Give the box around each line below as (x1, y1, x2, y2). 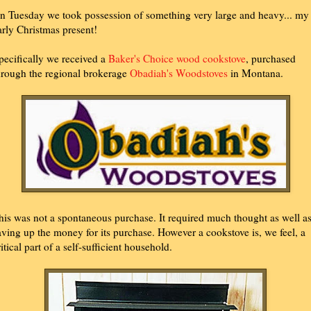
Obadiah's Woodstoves (130, 66, 228, 81)
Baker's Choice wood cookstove (108, 51, 246, 66)
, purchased (246, 51, 296, 66)
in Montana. (228, 66, 283, 81)
